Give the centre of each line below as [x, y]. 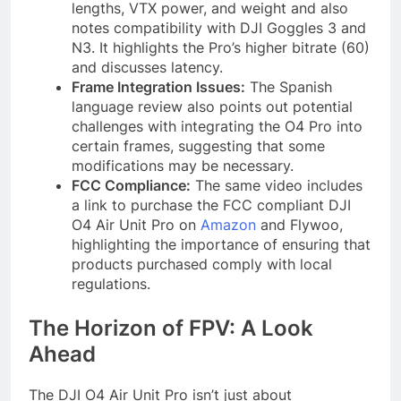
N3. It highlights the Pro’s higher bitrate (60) [221, 48]
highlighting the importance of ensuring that [221, 245]
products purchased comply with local [202, 264]
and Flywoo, [299, 225]
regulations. [111, 284]
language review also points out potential [212, 107]
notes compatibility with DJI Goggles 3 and [219, 28]
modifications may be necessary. [183, 166]
